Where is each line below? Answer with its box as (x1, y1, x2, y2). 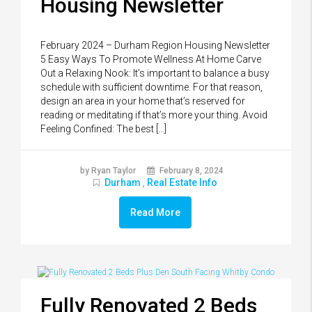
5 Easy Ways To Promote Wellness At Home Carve (40, 53, 261, 65)
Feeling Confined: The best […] (40, 123, 166, 134)
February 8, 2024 (157, 165, 224, 175)
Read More (130, 206, 180, 218)
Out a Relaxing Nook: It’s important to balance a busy (40, 67, 270, 79)
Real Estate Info (146, 176, 217, 188)
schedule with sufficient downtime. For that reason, (40, 81, 263, 93)
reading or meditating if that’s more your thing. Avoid (40, 109, 267, 120)
